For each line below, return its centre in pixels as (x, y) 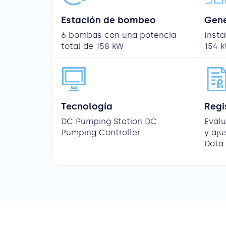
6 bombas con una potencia (119, 35)
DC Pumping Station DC (109, 122)
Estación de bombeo (108, 20)
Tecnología (87, 107)
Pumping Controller (101, 133)
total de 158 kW (92, 46)
